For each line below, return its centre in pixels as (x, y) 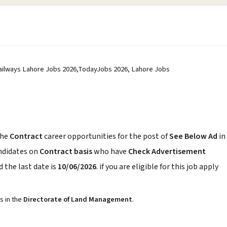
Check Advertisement (167, 152)
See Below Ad (194, 136)
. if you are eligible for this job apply (157, 167)
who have (110, 152)
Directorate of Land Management (78, 199)
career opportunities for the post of (107, 136)
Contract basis (66, 152)
